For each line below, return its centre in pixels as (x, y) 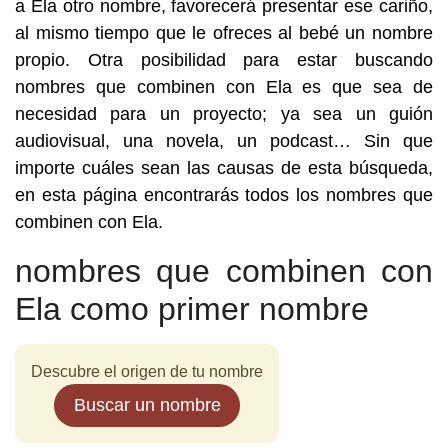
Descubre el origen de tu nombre (147, 371)
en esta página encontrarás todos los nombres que (224, 195)
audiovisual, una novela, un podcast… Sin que (224, 141)
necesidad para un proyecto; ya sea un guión (224, 114)
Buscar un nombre (147, 405)
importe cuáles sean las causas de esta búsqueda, (224, 168)
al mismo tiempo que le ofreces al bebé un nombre (224, 33)
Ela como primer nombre (192, 309)
